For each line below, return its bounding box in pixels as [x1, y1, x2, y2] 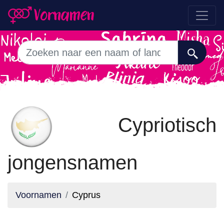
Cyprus [72, 190, 100, 200]
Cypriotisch [55, 113, 216, 136]
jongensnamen [7, 151, 137, 173]
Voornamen [15, 190, 61, 200]
